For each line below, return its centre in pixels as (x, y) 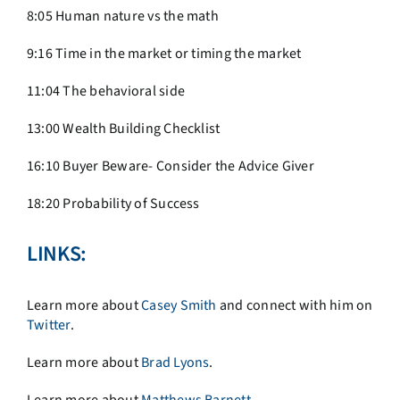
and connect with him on (295, 306)
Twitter (48, 325)
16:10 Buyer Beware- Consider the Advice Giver (170, 167)
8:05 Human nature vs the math (122, 17)
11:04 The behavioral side (105, 92)
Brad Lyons (175, 363)
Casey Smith (179, 306)
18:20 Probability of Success (113, 204)
